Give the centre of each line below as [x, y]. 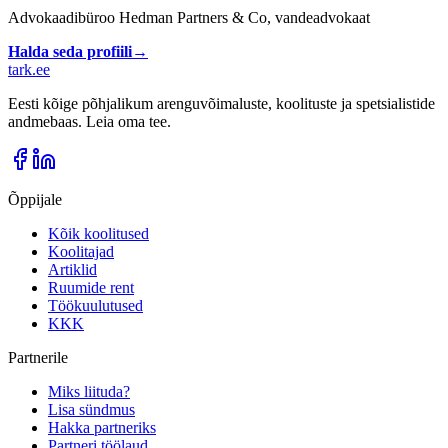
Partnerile [38, 357]
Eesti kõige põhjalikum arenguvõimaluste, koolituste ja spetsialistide [221, 103]
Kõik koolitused [98, 233]
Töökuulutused [95, 305]
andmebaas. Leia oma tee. [89, 121]
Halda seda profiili [70, 51]
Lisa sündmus [91, 409]
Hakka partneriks [102, 427]
